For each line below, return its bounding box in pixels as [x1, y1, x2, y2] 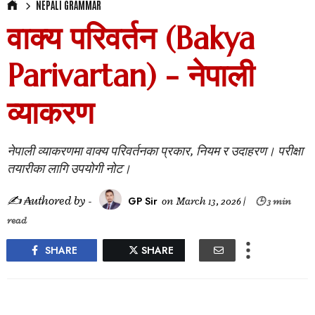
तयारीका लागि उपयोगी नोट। [7, 161, 131, 176]
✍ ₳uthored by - [7, 193, 95, 209]
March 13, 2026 [176, 195, 241, 209]
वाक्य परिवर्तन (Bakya [7, 19, 255, 58]
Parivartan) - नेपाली [7, 56, 255, 95]
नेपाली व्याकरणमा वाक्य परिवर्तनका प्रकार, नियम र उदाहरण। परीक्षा [7, 143, 303, 159]
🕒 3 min [255, 195, 291, 208]
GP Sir [128, 194, 157, 209]
